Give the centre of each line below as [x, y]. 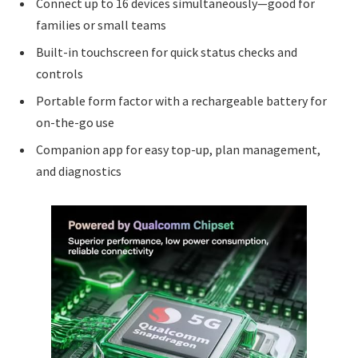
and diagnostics [79, 171]
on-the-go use [75, 122]
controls [60, 73]
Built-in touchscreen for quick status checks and [167, 52]
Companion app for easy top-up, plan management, [178, 149]
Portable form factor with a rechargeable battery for [181, 100]
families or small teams [101, 24]
